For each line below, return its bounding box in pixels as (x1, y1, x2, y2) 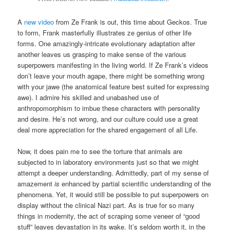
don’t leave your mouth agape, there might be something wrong (17, 70, 205, 81)
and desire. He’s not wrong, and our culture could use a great (17, 113, 199, 124)
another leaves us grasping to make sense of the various (17, 49, 187, 59)
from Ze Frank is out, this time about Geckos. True (54, 16, 207, 27)
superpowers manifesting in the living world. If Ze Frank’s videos (17, 60, 209, 70)
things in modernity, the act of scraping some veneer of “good (17, 210, 200, 221)
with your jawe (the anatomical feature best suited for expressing (17, 81, 209, 91)
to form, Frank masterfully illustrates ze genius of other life (17, 27, 192, 37)
